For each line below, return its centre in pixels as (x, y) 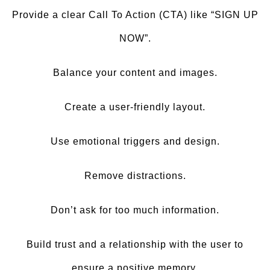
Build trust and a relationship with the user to (135, 244)
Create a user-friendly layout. (135, 107)
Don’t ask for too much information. (135, 210)
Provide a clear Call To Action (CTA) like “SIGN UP (135, 15)
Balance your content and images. (135, 73)
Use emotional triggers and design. (135, 141)
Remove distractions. (135, 176)
